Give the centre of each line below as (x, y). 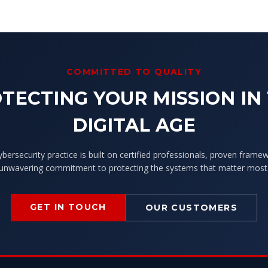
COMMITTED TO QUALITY (134, 72)
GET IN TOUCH (68, 207)
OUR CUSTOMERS (191, 208)
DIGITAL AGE (134, 125)
